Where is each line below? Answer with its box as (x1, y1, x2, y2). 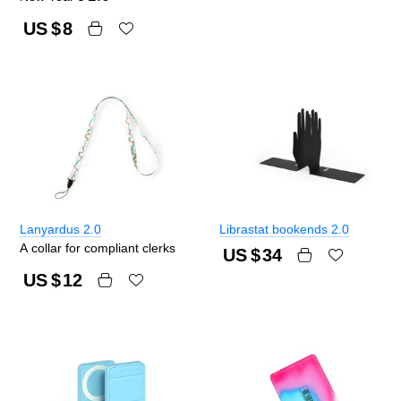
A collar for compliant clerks (20, 241, 175, 256)
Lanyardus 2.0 (20, 221, 101, 236)
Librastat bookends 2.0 (219, 221, 349, 236)
